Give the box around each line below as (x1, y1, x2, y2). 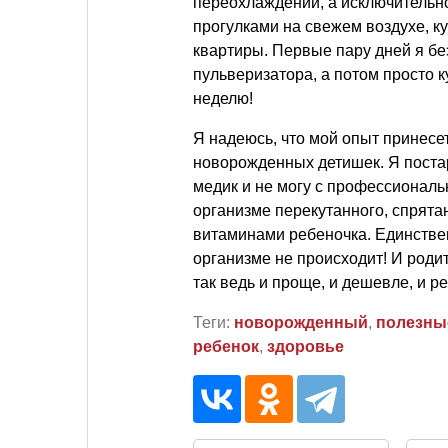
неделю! (193, 90, 253, 107)
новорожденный (234, 314, 368, 331)
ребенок (193, 338, 259, 355)
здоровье (267, 338, 344, 355)
